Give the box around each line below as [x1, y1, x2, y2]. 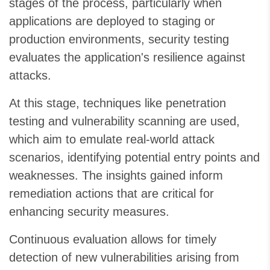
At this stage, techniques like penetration [9, 96, 226, 110]
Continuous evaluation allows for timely [9, 233, 216, 246]
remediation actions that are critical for [9, 187, 214, 201]
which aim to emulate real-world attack [9, 133, 215, 146]
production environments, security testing [9, 33, 229, 46]
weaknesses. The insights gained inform [9, 169, 223, 183]
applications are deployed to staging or [9, 14, 215, 28]
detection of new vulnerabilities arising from [9, 251, 239, 265]
